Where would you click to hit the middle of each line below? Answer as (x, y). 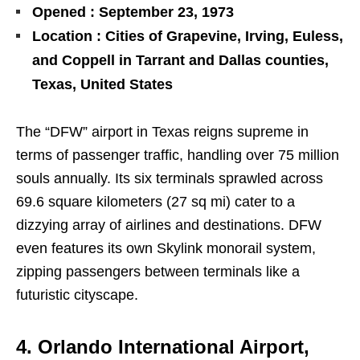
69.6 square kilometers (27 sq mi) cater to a (155, 202)
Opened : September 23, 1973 (133, 12)
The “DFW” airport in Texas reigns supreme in (162, 132)
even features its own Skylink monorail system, (166, 249)
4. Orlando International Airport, (163, 347)
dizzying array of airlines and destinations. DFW (169, 225)
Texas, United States (102, 85)
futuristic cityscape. (77, 295)
